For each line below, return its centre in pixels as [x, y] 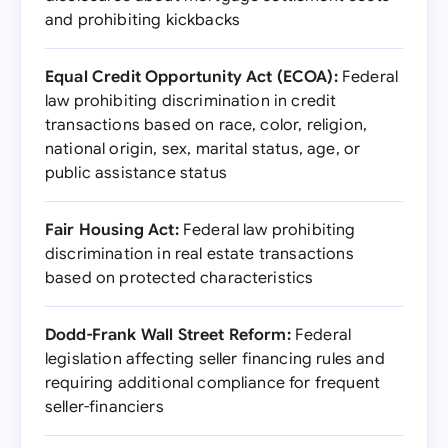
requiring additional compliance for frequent [213, 383]
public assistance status [136, 173]
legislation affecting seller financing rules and [215, 359]
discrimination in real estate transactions [199, 254]
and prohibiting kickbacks [143, 20]
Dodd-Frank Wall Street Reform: [168, 335]
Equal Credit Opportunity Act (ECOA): [191, 77]
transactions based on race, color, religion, [206, 125]
